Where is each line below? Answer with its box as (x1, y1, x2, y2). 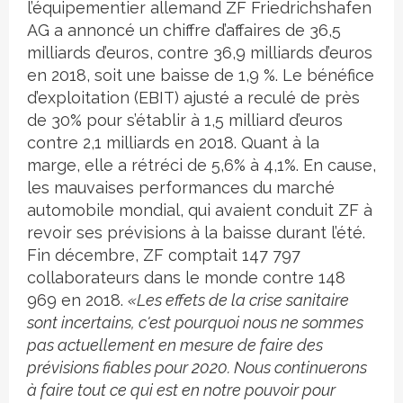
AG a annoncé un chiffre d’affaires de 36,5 (27, 21, 341, 40)
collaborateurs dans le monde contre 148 (27, 268, 345, 288)
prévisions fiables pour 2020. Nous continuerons (27, 358, 367, 378)
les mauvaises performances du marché (27, 178, 335, 198)
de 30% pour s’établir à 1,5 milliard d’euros (27, 111, 343, 130)
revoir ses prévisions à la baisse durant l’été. (27, 223, 365, 243)
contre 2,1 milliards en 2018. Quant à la (27, 133, 319, 153)
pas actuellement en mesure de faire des (27, 336, 323, 355)
